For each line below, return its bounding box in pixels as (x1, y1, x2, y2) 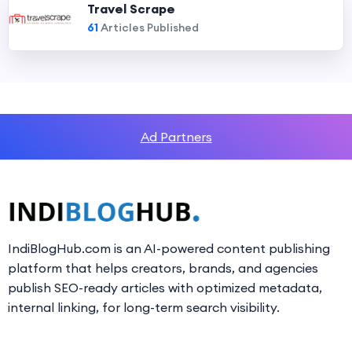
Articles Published (98, 20, 199, 35)
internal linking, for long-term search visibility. (8, 299, 280, 315)
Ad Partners (140, 129, 212, 145)
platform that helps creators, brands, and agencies (8, 260, 318, 276)
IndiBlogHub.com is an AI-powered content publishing (8, 240, 330, 256)
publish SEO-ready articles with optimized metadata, (8, 280, 322, 295)
